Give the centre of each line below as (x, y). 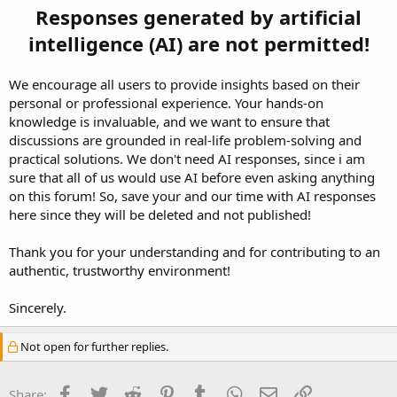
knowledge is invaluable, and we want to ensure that (169, 121)
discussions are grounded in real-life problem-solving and (185, 140)
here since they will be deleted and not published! (160, 214)
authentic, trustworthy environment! (120, 270)
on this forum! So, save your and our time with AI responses (192, 195)
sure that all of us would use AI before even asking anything (192, 177)
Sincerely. (38, 307)
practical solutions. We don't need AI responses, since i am (187, 158)
